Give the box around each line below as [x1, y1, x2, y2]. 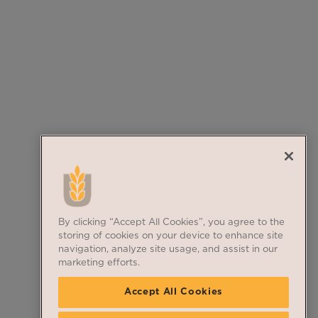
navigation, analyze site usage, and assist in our [58, 244, 278, 254]
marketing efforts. [58, 258, 140, 268]
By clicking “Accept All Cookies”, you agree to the [58, 217, 285, 227]
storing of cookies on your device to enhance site [58, 231, 283, 241]
